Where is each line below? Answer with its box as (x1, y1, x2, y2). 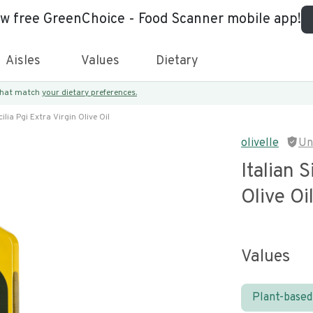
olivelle (241, 136, 279, 150)
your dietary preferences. (42, 87, 137, 99)
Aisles (6, 53, 41, 69)
